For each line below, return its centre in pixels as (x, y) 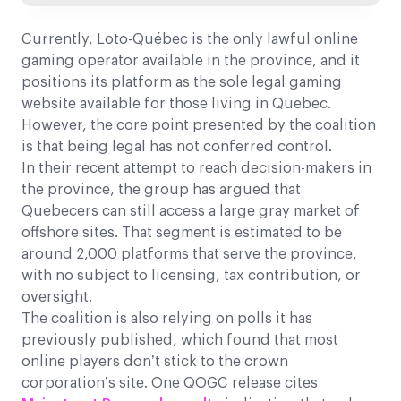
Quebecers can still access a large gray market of (191, 212)
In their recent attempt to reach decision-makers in (196, 169)
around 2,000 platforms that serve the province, (189, 255)
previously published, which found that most (180, 341)
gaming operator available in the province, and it (191, 61)
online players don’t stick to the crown (155, 362)
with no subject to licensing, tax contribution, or (191, 276)
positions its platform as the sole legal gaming (182, 83)
